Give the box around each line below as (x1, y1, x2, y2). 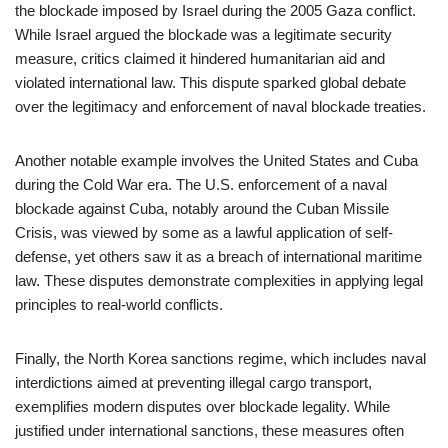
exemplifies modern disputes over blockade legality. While (15, 398, 390, 415)
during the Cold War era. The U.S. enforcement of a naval (15, 176, 387, 193)
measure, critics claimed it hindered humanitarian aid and (15, 50, 385, 67)
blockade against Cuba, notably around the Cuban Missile (15, 200, 389, 217)
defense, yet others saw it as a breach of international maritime (15, 248, 422, 265)
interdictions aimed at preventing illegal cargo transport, (15, 374, 372, 391)
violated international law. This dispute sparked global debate (15, 74, 406, 91)
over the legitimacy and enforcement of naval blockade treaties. (15, 98, 426, 115)
